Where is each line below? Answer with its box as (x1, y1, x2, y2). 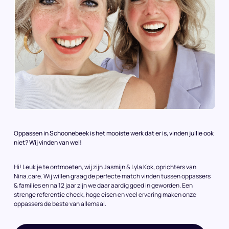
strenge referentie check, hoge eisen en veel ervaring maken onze (14, 190, 196, 199)
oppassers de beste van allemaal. (14, 199, 106, 208)
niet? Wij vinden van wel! (14, 138, 82, 147)
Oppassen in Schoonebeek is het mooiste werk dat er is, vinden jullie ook (14, 128, 214, 138)
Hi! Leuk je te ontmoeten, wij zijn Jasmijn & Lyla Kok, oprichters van (14, 162, 196, 171)
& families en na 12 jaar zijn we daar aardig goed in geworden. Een (14, 180, 193, 190)
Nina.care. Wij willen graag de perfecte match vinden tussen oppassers (14, 171, 211, 180)
